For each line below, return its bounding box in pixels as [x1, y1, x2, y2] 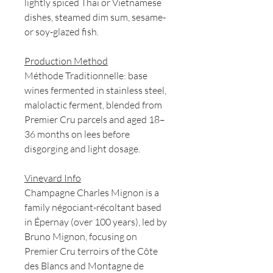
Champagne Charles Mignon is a [24, 186, 159, 199]
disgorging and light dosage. [24, 143, 140, 155]
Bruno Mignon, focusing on [24, 230, 137, 243]
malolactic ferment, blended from [24, 99, 162, 112]
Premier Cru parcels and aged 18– [24, 113, 165, 126]
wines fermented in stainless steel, [24, 84, 166, 97]
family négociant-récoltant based [24, 201, 161, 214]
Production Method [24, 55, 108, 68]
